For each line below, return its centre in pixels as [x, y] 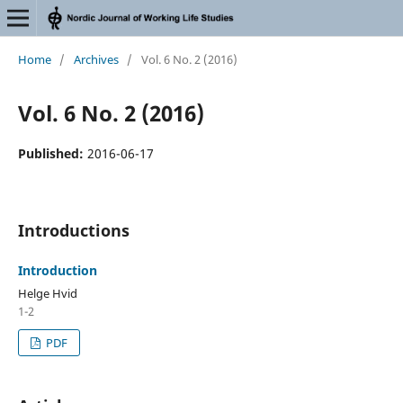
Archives [96, 59]
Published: [52, 153]
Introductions [73, 230]
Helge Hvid [47, 293]
